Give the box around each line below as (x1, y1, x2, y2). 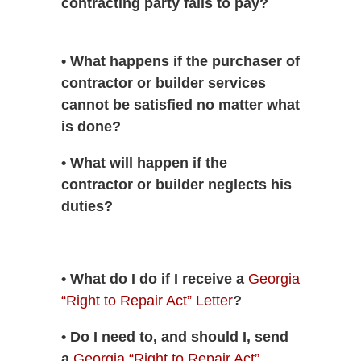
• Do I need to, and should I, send (60, 329, 288, 346)
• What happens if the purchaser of (60, 52, 300, 69)
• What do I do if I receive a (60, 271, 248, 288)
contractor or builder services (60, 74, 266, 91)
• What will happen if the (60, 154, 227, 171)
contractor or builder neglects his (60, 176, 292, 193)
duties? (60, 197, 113, 214)
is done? (60, 118, 121, 135)
